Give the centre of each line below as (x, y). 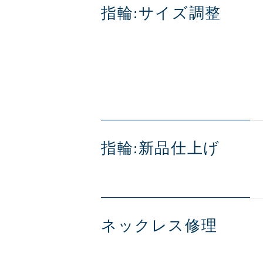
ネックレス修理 (159, 226)
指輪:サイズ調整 (161, 13)
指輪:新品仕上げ (161, 148)
